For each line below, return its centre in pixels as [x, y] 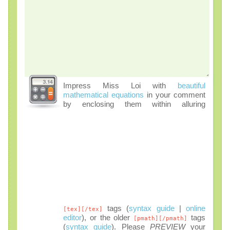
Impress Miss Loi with [120, 86]
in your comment [175, 95]
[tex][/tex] [83, 209]
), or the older [108, 218]
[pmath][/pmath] [161, 218]
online [196, 208]
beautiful [191, 86]
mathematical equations [103, 95]
